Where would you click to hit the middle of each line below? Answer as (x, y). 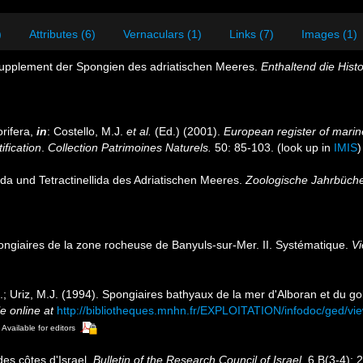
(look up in (304, 147)
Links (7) (252, 34)
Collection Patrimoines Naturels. (130, 147)
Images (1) (329, 34)
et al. (139, 131)
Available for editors (38, 327)
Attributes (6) (62, 34)
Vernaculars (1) (162, 34)
